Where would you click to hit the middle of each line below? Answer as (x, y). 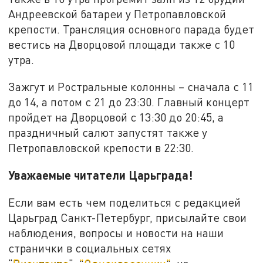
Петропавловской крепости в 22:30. (101, 148)
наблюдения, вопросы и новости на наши (116, 232)
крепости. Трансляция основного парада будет (131, 29)
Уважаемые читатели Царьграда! (101, 175)
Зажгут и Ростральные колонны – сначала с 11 (131, 87)
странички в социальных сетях (90, 248)
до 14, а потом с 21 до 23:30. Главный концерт (129, 102)
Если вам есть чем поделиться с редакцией (125, 202)
